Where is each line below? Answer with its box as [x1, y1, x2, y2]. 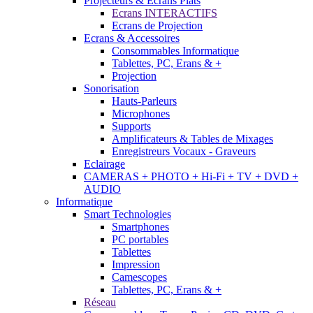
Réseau [84, 296, 116, 308]
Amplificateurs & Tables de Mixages [112, 132, 273, 145]
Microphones [112, 107, 170, 119]
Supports [112, 119, 151, 132]
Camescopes [112, 270, 167, 283]
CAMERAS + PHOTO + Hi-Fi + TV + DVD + [84, 170, 298, 182]
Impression [112, 258, 160, 270]
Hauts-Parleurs [112, 94, 177, 107]
